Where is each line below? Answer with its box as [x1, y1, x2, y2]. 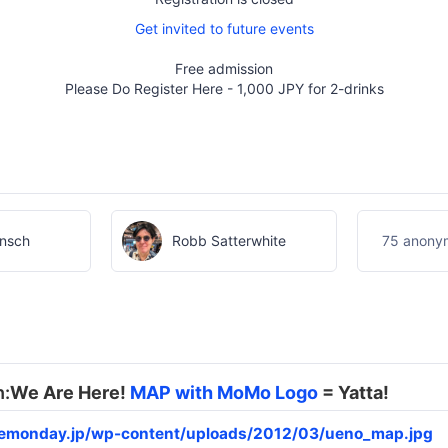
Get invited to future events [134, 20, 314, 38]
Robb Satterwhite [171, 231, 286, 249]
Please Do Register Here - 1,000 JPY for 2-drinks [64, 80, 384, 98]
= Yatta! [318, 381, 389, 403]
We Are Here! [10, 381, 130, 403]
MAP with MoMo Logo [130, 381, 318, 403]
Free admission [175, 60, 273, 78]
